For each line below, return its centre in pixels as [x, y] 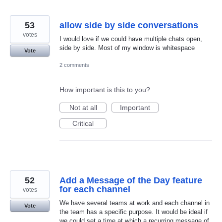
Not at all [83, 108]
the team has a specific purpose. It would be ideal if [134, 212]
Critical [83, 124]
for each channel [95, 190]
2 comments [74, 65]
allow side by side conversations [129, 26]
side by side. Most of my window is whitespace [127, 48]
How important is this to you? [105, 90]
